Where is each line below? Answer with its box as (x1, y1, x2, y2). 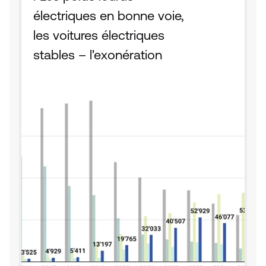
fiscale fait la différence (33, 67, 164, 82)
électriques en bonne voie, (33, 8, 184, 23)
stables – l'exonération (33, 47, 162, 62)
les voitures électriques (33, 28, 164, 43)
